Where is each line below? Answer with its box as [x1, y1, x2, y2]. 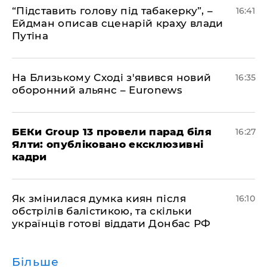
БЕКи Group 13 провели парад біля [12, 126, 212, 138]
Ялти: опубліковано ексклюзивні [12, 138, 204, 151]
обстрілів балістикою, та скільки [12, 205, 192, 218]
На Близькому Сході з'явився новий [12, 72, 212, 84]
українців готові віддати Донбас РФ [12, 218, 211, 230]
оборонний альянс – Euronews [12, 84, 183, 97]
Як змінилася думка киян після [12, 193, 186, 205]
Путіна [12, 30, 49, 42]
